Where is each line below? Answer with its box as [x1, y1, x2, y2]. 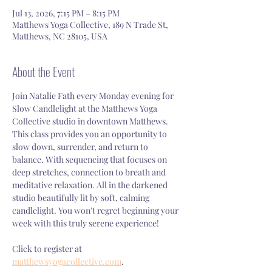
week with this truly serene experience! [12, 217, 159, 229]
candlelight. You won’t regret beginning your [12, 205, 180, 216]
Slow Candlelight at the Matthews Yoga [12, 103, 159, 114]
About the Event [12, 63, 75, 81]
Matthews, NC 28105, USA [12, 30, 107, 42]
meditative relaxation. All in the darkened [12, 179, 169, 191]
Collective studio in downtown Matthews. [12, 115, 170, 127]
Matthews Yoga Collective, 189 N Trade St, [12, 19, 168, 30]
